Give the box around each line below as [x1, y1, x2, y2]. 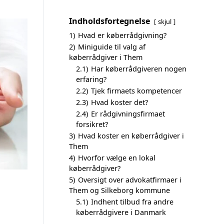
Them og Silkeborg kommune [69, 185, 170, 195]
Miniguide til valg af [78, 42, 145, 51]
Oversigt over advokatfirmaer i [78, 175, 181, 184]
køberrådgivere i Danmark [76, 207, 166, 217]
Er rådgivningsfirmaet [91, 109, 165, 118]
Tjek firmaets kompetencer [91, 86, 182, 95]
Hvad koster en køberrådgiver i [78, 131, 184, 140]
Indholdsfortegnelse [69, 15, 150, 26]
